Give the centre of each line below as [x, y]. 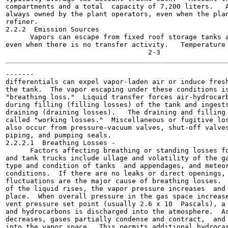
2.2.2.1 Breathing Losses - [61, 143]
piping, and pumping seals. [59, 135]
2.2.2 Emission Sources [52, 29]
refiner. [22, 22]
